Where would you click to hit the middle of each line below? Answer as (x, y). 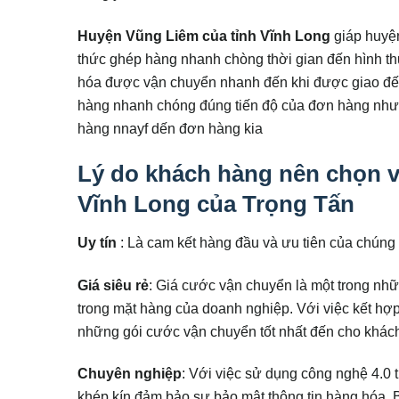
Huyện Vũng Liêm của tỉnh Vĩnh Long (204, 35)
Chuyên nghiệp (130, 374)
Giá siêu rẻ (113, 285)
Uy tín (97, 243)
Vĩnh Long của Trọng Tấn (216, 204)
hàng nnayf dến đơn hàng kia (172, 128)
